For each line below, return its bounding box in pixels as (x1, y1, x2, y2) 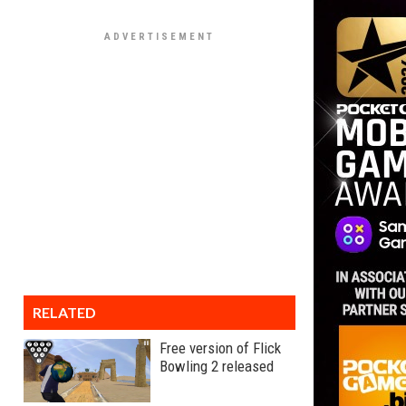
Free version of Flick (159, 339, 281, 357)
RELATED (33, 304, 96, 321)
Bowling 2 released (159, 357, 274, 375)
